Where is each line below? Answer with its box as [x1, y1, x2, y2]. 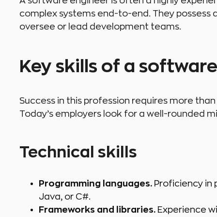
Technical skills [19, 145, 137, 161]
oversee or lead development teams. [19, 22, 181, 31]
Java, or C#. [39, 192, 91, 201]
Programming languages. [39, 179, 154, 188]
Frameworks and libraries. [39, 205, 155, 215]
